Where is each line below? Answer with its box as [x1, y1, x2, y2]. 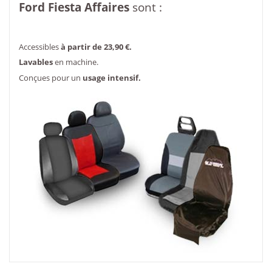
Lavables [19, 56, 53, 68]
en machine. [53, 56, 98, 68]
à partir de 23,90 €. [61, 41, 132, 52]
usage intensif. [83, 72, 141, 84]
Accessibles [19, 41, 61, 52]
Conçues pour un [19, 72, 83, 84]
